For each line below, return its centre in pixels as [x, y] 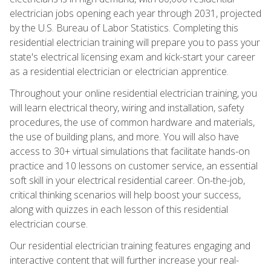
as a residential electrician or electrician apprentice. [119, 71]
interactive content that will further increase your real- [124, 260]
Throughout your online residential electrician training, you [133, 93]
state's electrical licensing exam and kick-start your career [132, 57]
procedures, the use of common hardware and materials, [132, 122]
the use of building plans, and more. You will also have [124, 136]
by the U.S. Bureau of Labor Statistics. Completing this [124, 28]
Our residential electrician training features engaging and [130, 245]
